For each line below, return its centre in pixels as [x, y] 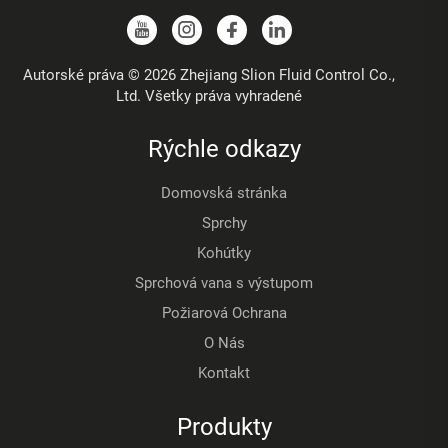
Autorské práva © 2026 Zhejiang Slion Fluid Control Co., [209, 74]
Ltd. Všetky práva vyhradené [209, 95]
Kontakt [224, 372]
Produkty [224, 426]
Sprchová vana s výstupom [224, 282]
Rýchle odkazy [224, 148]
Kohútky [224, 252]
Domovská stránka [224, 192]
